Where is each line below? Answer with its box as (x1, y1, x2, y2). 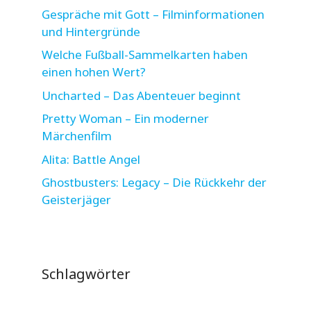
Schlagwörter (42, 264, 131, 284)
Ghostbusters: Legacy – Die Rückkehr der (42, 174, 267, 191)
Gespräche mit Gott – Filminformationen (42, 6, 264, 22)
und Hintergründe (42, 23, 140, 40)
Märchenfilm (42, 128, 112, 144)
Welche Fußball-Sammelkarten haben (42, 47, 248, 63)
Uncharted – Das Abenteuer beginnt (42, 87, 241, 103)
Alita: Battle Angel (42, 151, 140, 167)
